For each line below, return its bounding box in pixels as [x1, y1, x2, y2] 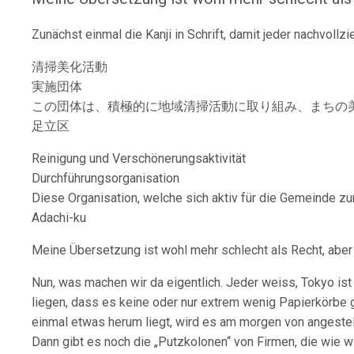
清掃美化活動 [32, 59, 107, 74]
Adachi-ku [32, 210, 86, 225]
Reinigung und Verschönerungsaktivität [32, 151, 246, 166]
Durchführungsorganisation [32, 171, 179, 186]
